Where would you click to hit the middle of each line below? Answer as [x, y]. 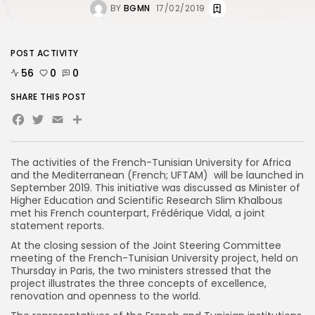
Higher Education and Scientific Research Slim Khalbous [147, 200]
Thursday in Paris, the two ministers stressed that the [141, 270]
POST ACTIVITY [45, 53]
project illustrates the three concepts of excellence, [139, 283]
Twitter [67, 122]
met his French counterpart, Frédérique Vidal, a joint [138, 213]
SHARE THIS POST [49, 96]
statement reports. [57, 225]
